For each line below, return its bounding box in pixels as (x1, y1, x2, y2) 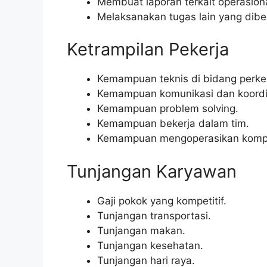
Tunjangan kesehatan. (97, 239, 203, 252)
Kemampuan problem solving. (97, 103, 238, 115)
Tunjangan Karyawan (67, 160, 237, 182)
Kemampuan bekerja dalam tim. (97, 117, 249, 130)
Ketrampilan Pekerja (67, 39, 229, 60)
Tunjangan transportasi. (97, 209, 211, 222)
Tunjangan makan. (97, 224, 185, 237)
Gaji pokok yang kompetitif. (97, 194, 226, 207)
